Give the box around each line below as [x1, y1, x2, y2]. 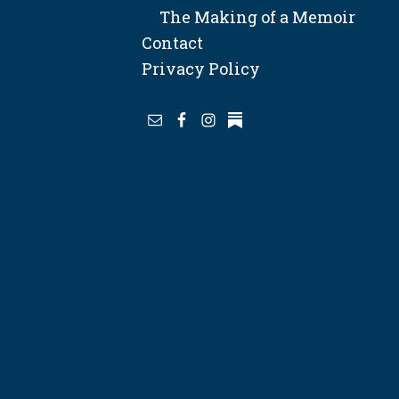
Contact [142, 31, 204, 53]
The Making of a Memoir [142, 5, 356, 28]
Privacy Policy [142, 57, 261, 79]
